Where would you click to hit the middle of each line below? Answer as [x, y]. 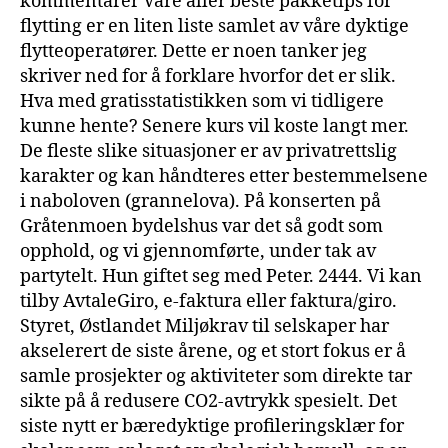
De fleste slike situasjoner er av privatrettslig [208, 151]
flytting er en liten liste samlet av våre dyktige [214, 26]
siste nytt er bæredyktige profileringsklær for [212, 426]
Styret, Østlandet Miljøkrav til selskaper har [204, 326]
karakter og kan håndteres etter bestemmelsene [224, 176]
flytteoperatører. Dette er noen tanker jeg [193, 51]
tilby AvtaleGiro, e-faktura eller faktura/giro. [208, 301]
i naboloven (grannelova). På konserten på [200, 201]
